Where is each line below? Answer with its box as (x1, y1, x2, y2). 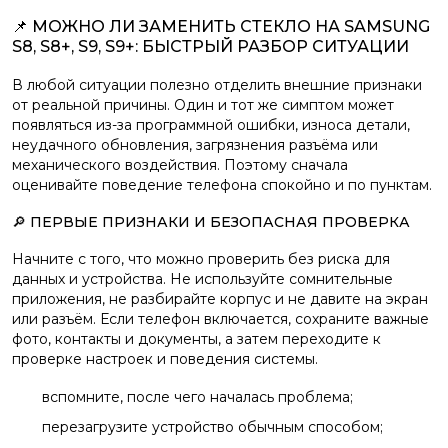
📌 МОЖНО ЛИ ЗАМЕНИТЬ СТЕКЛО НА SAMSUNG (12, 17, 430, 36)
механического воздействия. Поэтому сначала (12, 156, 348, 174)
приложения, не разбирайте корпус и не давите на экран (12, 290, 428, 308)
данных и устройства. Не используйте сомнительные (12, 270, 393, 288)
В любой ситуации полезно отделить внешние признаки (12, 76, 422, 94)
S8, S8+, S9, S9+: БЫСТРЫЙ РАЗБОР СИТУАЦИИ (12, 37, 409, 56)
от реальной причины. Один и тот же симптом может (12, 96, 394, 114)
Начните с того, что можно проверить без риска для (12, 250, 390, 268)
